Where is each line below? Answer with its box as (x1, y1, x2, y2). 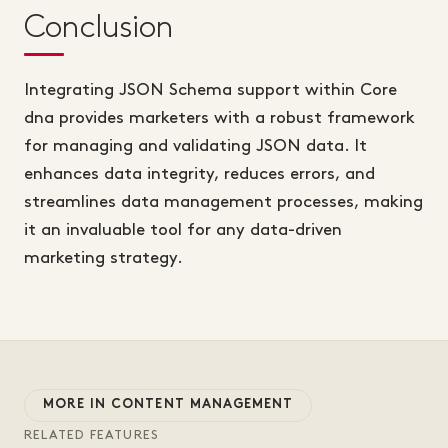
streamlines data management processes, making (24, 194, 423, 211)
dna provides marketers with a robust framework (24, 110, 415, 127)
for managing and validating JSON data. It (24, 138, 367, 155)
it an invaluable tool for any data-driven (24, 222, 342, 239)
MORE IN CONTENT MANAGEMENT (43, 399, 294, 412)
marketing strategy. (24, 250, 183, 267)
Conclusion (24, 13, 172, 43)
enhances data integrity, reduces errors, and (24, 166, 375, 183)
